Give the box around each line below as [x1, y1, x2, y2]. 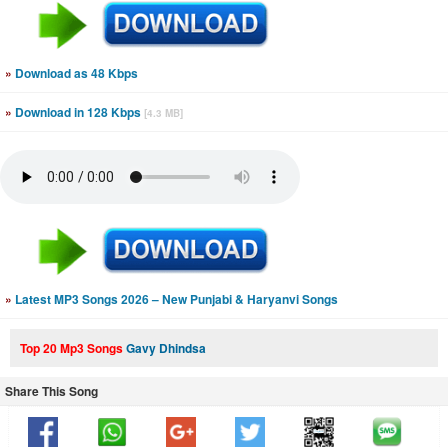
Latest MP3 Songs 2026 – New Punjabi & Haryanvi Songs [12, 290, 338, 308]
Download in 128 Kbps [12, 103, 144, 121]
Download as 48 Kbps [12, 64, 138, 82]
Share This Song [5, 382, 98, 400]
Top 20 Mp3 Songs [20, 339, 126, 357]
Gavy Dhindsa [126, 339, 206, 357]
